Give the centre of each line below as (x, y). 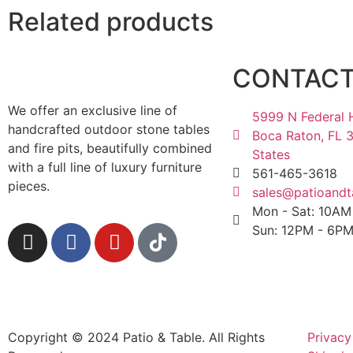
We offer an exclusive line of (93, 111)
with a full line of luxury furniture (105, 167)
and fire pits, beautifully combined (110, 149)
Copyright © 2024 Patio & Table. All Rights (136, 338)
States (271, 155)
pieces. (29, 186)
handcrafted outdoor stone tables (109, 130)
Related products (111, 22)
